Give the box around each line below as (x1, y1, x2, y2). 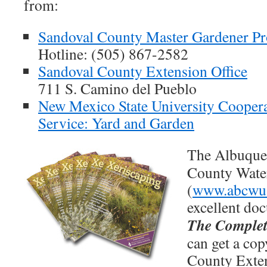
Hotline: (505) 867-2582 (38, 44, 188, 64)
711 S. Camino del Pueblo (38, 78, 197, 98)
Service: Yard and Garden (38, 113, 194, 133)
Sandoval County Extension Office (38, 61, 247, 81)
